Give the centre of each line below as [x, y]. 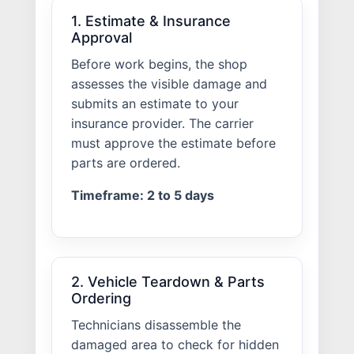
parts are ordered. [126, 163]
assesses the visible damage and [169, 84]
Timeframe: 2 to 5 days [143, 195]
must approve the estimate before [173, 143]
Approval [102, 37]
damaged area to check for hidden [175, 345]
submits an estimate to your [155, 104]
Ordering [101, 298]
